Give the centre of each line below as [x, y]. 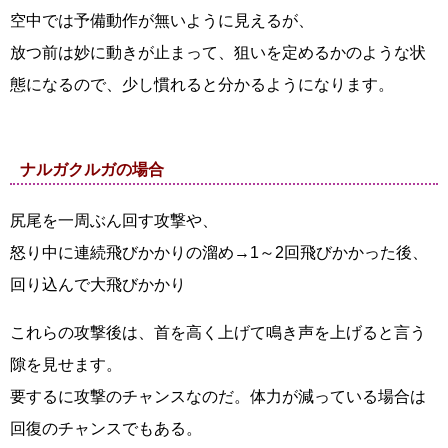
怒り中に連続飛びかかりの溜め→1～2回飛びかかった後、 [219, 252]
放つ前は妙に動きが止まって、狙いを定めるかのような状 [218, 52]
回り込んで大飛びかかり [98, 284]
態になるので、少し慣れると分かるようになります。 [202, 84]
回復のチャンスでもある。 [106, 428]
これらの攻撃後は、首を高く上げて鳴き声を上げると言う [218, 332]
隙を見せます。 [66, 364]
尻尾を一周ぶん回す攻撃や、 [114, 220]
